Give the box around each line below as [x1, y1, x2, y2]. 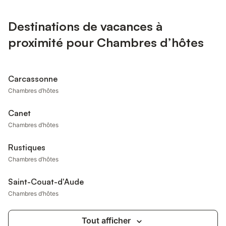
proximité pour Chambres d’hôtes [8, 35, 204, 50]
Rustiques [8, 142, 45, 152]
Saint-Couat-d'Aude [8, 177, 84, 187]
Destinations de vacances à [8, 19, 162, 34]
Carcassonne [8, 74, 58, 84]
